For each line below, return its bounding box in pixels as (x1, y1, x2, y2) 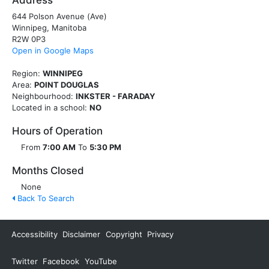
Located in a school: (12, 103, 87, 112)
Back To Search (17, 193, 74, 203)
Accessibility (11, 229, 58, 239)
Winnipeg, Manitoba (12, 23, 86, 32)
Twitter (11, 256, 38, 266)
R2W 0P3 (12, 34, 46, 44)
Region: (12, 68, 40, 78)
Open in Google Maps (12, 46, 94, 55)
